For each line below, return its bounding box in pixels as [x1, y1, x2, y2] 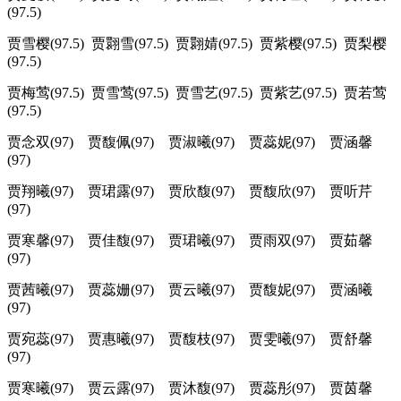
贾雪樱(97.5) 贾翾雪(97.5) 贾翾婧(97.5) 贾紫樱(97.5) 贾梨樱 [7, 36, 387, 52]
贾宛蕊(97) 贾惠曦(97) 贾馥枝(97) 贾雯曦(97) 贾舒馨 [7, 331, 372, 347]
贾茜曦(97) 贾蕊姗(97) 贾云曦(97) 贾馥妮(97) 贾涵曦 [7, 282, 372, 298]
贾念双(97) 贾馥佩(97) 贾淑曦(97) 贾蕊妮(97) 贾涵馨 [7, 134, 372, 150]
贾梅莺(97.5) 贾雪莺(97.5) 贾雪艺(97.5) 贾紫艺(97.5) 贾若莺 [7, 85, 387, 101]
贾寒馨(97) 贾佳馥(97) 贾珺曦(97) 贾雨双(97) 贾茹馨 [7, 233, 372, 249]
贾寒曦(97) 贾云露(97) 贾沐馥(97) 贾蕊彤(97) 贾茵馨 [7, 380, 372, 397]
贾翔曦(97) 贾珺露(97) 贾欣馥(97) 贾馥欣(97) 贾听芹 [7, 183, 372, 200]
